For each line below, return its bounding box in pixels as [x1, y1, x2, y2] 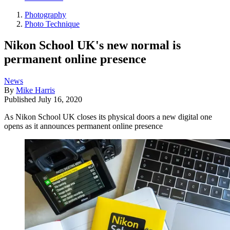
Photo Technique [25, 19, 80, 28]
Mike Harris [16, 86, 55, 95]
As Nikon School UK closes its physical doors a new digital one [4, 112, 212, 122]
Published [4, 95, 38, 104]
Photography [25, 10, 66, 19]
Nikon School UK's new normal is [4, 39, 181, 52]
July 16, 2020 [38, 95, 82, 104]
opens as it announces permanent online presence [4, 122, 163, 131]
